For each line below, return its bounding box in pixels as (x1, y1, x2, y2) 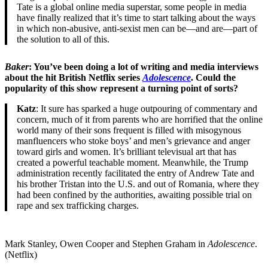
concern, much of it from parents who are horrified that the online (17, 114, 263, 125)
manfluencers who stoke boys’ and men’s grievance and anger (17, 136, 250, 147)
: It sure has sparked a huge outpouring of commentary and (36, 103, 257, 114)
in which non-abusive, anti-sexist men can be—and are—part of (17, 23, 257, 34)
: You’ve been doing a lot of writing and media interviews (29, 62, 258, 72)
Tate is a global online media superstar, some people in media (17, 2, 246, 13)
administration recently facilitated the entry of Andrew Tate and (17, 168, 254, 179)
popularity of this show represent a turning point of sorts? (5, 83, 240, 94)
